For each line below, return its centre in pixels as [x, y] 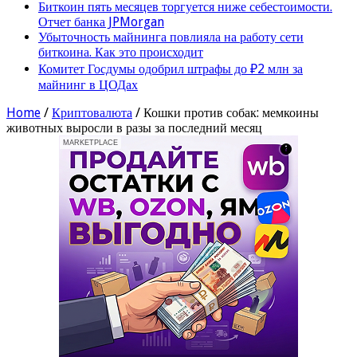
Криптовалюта [92, 112]
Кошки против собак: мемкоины [231, 112]
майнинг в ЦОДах [88, 84]
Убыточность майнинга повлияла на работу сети [171, 37]
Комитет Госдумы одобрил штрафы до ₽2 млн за [171, 69]
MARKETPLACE [90, 142]
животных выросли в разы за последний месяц [134, 127]
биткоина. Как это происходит [121, 52]
